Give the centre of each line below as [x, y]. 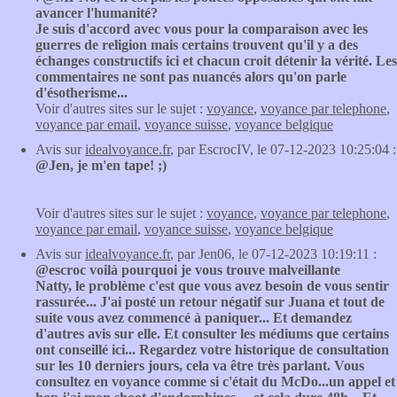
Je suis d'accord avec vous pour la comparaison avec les [202, 29]
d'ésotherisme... [82, 93]
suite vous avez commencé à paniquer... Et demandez [194, 318]
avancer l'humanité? [97, 13]
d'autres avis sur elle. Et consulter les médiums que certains [212, 334]
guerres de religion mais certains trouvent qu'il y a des [197, 45]
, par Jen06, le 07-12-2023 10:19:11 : [273, 254]
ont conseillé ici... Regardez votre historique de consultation [212, 350]
